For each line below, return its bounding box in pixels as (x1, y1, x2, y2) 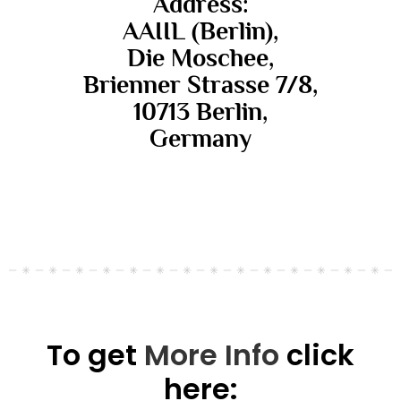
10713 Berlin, (133, 98, 268, 126)
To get (47, 335, 137, 376)
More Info (144, 335, 279, 376)
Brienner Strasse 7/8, (83, 71, 318, 99)
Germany (149, 124, 252, 153)
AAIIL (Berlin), (123, 17, 278, 46)
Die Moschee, (127, 44, 274, 73)
